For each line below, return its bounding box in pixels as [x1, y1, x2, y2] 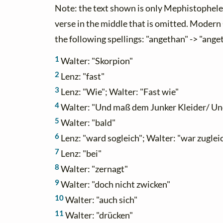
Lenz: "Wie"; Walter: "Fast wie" [59, 87, 179, 98]
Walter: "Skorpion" [59, 56, 133, 67]
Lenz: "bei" [59, 148, 102, 159]
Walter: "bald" [59, 117, 115, 128]
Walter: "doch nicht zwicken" [59, 179, 170, 190]
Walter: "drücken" [64, 210, 133, 221]
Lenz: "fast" [59, 71, 105, 82]
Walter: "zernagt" [59, 164, 128, 175]
